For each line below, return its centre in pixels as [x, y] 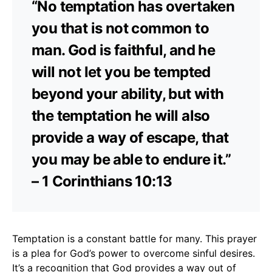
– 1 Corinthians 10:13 [102, 181]
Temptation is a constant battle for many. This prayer [134, 238]
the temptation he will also [121, 115]
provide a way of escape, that [130, 137]
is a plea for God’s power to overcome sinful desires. [134, 253]
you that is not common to [120, 28]
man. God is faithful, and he [124, 50]
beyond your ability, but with [128, 93]
